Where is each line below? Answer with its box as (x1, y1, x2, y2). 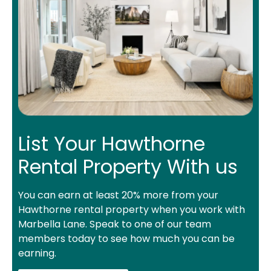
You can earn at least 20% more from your (18, 188, 218, 203)
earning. (18, 246, 56, 261)
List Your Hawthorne (18, 130, 205, 158)
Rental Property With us (18, 153, 238, 181)
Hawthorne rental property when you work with (18, 203, 245, 217)
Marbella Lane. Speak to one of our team (18, 217, 211, 232)
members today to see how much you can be (18, 232, 235, 246)
